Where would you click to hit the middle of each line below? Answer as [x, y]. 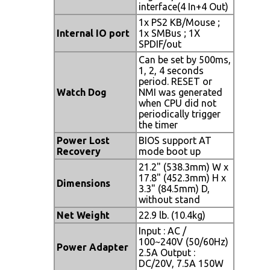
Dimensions [83, 183]
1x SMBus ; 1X [169, 33]
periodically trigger [180, 114]
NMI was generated [181, 92]
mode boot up [170, 151]
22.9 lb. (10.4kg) [172, 215]
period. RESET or [175, 81]
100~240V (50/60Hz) [184, 241]
